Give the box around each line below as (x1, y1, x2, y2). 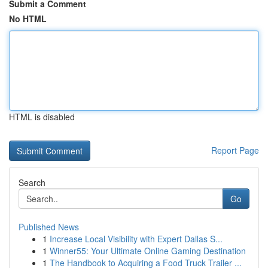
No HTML (9, 13, 47, 25)
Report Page (211, 144, 259, 156)
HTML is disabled (9, 111, 75, 123)
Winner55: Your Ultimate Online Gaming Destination (50, 245, 246, 257)
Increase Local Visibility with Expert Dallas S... (50, 233, 223, 245)
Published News (19, 221, 79, 233)
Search (19, 176, 45, 188)
